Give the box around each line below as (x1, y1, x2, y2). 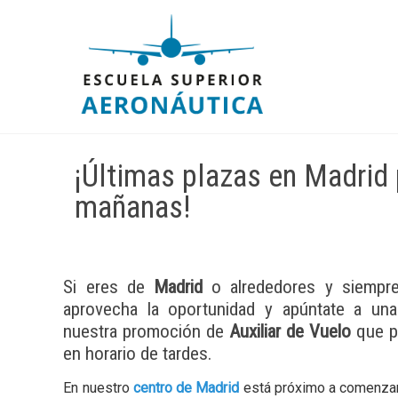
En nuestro (63, 379, 133, 396)
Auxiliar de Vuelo (229, 321, 352, 342)
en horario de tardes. (63, 343, 213, 364)
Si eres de (63, 276, 154, 298)
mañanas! (75, 189, 191, 226)
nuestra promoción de (63, 321, 230, 342)
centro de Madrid (132, 379, 240, 396)
